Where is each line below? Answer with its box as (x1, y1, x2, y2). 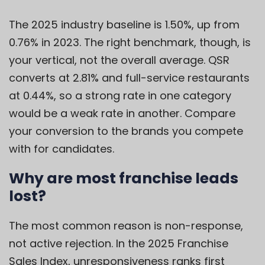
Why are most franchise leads (9, 168, 238, 189)
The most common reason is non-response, (9, 218, 243, 234)
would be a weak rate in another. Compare (9, 106, 235, 121)
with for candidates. (9, 141, 114, 157)
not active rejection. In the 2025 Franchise (9, 236, 228, 251)
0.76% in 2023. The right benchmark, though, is (9, 35, 251, 50)
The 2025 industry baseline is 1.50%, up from (9, 17, 240, 33)
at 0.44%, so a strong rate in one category (9, 88, 231, 104)
